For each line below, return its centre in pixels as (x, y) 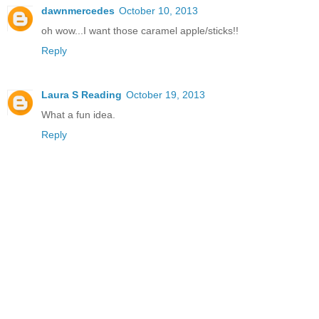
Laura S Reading (82, 94)
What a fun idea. (78, 114)
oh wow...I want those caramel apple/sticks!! (140, 30)
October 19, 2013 (166, 94)
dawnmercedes (78, 10)
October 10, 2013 (158, 10)
